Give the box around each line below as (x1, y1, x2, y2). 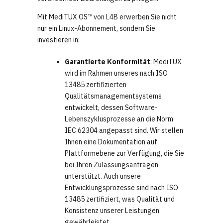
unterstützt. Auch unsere (65, 172, 141, 181)
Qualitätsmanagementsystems (65, 92, 162, 101)
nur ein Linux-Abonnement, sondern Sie (37, 24, 155, 33)
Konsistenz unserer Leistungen (65, 206, 159, 216)
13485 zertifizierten (65, 80, 126, 90)
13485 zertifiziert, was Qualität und (65, 195, 175, 204)
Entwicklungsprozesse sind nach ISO (65, 183, 178, 193)
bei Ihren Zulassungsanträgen (65, 160, 158, 170)
